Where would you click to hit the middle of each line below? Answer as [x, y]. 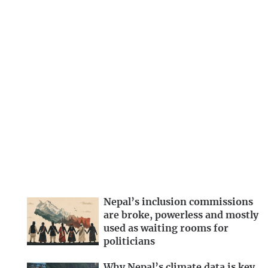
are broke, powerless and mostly [181, 216]
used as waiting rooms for [166, 229]
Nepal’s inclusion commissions [178, 202]
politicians [129, 242]
